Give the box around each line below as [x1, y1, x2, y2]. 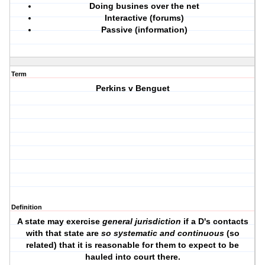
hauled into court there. [85, 252, 180, 262]
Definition [11, 203, 42, 211]
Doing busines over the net [89, 1, 200, 11]
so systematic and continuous [101, 228, 224, 238]
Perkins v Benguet [95, 83, 170, 93]
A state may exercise [17, 216, 102, 227]
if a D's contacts [180, 216, 248, 227]
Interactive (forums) [105, 13, 185, 23]
